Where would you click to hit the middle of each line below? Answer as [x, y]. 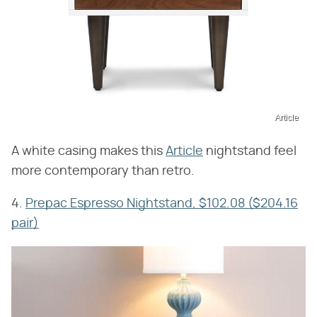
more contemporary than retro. [103, 172]
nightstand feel [250, 152]
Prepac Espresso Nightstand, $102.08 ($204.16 [162, 204]
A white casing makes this [88, 152]
